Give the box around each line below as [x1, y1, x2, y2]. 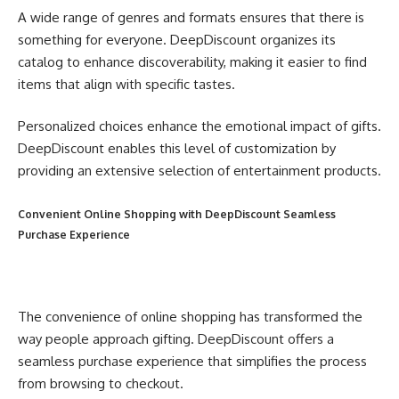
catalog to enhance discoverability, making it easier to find [18, 53, 367, 70]
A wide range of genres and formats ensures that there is [18, 8, 364, 26]
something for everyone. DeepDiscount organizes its [18, 30, 336, 48]
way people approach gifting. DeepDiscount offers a [18, 330, 334, 347]
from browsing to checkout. [18, 374, 183, 392]
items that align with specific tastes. [18, 75, 235, 93]
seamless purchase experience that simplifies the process [18, 352, 367, 370]
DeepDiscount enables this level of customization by [18, 140, 336, 158]
